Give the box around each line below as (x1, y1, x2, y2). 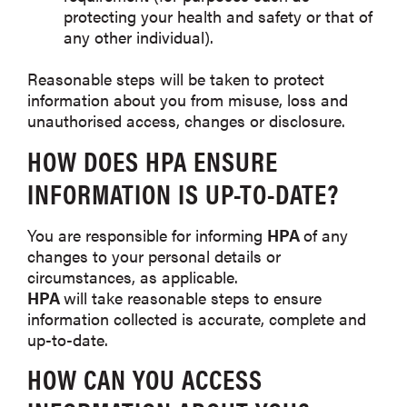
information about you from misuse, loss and (27, 88, 348, 112)
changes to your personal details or (27, 243, 281, 267)
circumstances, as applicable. (27, 264, 238, 288)
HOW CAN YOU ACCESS (27, 359, 263, 399)
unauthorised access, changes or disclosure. (27, 109, 345, 133)
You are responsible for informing (27, 223, 267, 246)
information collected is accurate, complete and (27, 306, 366, 330)
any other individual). (64, 25, 213, 49)
